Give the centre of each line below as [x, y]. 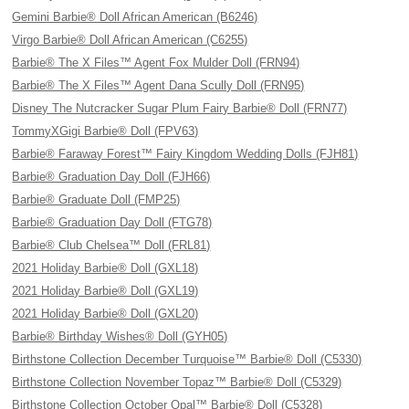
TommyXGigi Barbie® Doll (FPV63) [105, 131]
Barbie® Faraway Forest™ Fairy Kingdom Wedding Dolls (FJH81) [185, 154]
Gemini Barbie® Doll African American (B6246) [135, 17]
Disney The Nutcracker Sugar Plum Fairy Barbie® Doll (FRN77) [180, 108]
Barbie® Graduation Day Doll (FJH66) [111, 177]
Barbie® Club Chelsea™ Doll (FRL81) [111, 245]
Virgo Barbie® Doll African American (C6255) [130, 40]
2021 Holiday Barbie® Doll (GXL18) [105, 268]
